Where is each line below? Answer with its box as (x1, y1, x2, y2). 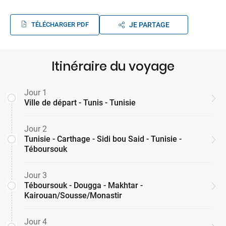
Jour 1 (24, 88, 47, 98)
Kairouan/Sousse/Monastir (24, 191, 122, 201)
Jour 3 (24, 171, 47, 181)
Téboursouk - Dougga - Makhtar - (24, 181, 143, 191)
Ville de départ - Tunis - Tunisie (24, 98, 136, 108)
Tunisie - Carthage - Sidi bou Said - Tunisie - (24, 134, 182, 144)
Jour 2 (24, 124, 47, 134)
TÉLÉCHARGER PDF (31, 21, 89, 29)
